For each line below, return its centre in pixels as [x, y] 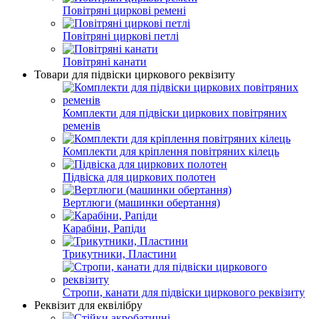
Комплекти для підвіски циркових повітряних [175, 113]
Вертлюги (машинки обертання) [141, 202]
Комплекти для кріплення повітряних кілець [171, 151]
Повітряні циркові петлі [121, 36]
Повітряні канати [105, 61]
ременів [82, 125]
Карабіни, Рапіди [104, 228]
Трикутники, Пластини [120, 253]
